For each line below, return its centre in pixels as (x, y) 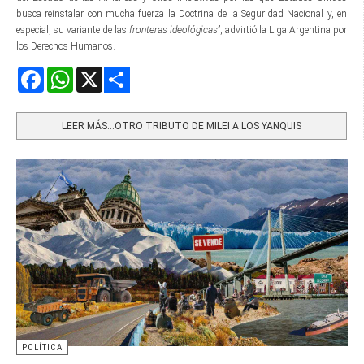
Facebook (63, 74)
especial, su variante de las (73, 30)
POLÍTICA (42, 347)
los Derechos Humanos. (66, 47)
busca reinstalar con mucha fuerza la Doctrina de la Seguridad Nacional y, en (182, 14)
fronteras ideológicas (173, 30)
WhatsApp (96, 74)
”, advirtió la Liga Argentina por (282, 30)
